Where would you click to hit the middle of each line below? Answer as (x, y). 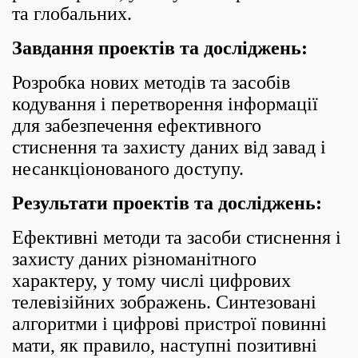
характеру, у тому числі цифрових (151, 280)
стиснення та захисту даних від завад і (169, 147)
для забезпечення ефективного (137, 125)
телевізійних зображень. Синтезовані (164, 302)
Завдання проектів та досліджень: (160, 48)
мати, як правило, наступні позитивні (165, 345)
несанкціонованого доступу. (128, 169)
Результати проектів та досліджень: (167, 203)
